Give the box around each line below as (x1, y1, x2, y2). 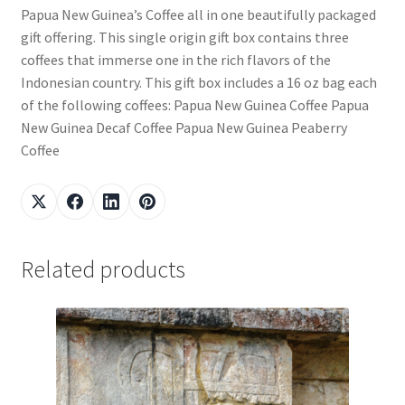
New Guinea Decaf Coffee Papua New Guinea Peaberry (20, 118, 347, 137)
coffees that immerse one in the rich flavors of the (20, 51, 331, 70)
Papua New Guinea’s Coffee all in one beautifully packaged (20, 5, 376, 24)
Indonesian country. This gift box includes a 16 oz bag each (20, 73, 377, 92)
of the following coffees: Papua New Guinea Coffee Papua (20, 96, 369, 115)
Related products (20, 255, 185, 285)
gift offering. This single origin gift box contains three (20, 28, 349, 47)
